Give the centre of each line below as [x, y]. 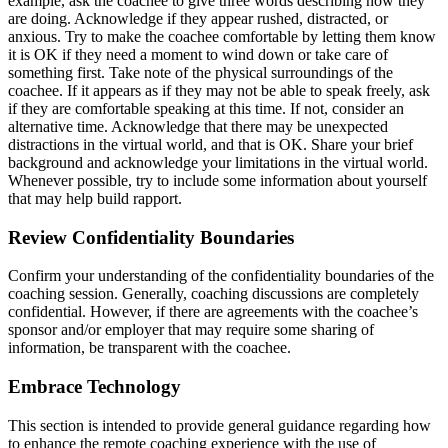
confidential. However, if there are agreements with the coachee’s [213, 312]
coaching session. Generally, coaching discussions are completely [213, 294]
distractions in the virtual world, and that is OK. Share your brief [210, 144]
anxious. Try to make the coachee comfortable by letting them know [222, 36]
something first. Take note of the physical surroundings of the [200, 72]
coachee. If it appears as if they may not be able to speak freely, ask [219, 90]
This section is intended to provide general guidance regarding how [219, 425]
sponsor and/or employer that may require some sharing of [191, 330]
